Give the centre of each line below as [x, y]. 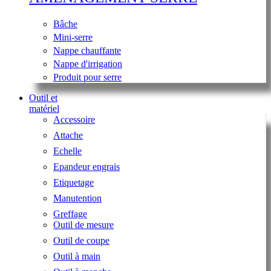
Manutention [77, 198]
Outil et [43, 98]
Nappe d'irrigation [88, 64]
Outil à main [77, 256]
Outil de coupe [81, 241]
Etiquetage [73, 183]
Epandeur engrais [87, 167]
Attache [68, 135]
